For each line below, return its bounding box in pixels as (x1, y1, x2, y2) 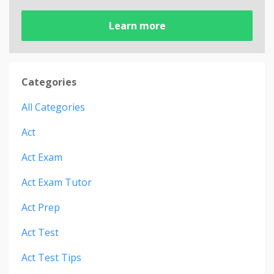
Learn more (108, 18, 166, 32)
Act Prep (21, 200, 60, 214)
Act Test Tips (21, 250, 81, 264)
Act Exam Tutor (21, 175, 92, 189)
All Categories (21, 100, 85, 114)
